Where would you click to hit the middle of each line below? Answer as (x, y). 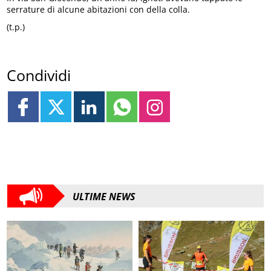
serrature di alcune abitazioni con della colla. (99, 9)
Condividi (39, 75)
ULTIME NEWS (104, 197)
